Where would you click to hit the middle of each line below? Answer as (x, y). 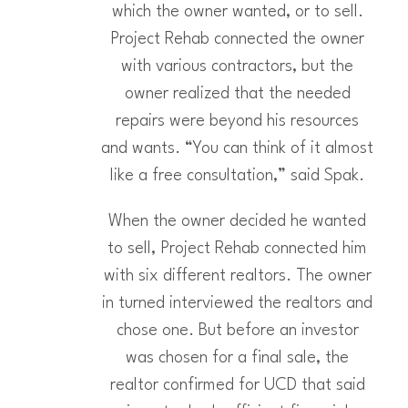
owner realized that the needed (237, 94)
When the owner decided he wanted (237, 222)
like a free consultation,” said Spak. (237, 176)
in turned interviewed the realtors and (237, 304)
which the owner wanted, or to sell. (237, 12)
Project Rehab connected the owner (237, 40)
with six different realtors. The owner (237, 276)
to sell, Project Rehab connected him (237, 249)
